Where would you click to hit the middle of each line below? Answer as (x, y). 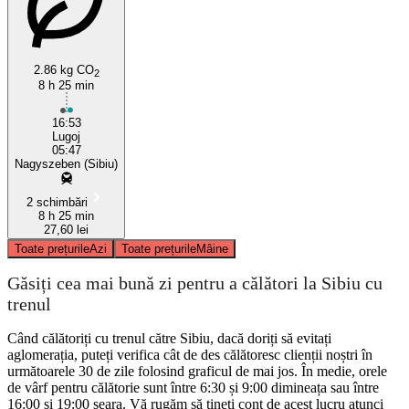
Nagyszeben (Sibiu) (66, 163)
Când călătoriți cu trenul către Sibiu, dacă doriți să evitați (169, 338)
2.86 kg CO (63, 69)
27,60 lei (66, 229)
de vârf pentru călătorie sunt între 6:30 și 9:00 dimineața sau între (193, 387)
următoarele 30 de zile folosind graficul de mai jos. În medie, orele (197, 371)
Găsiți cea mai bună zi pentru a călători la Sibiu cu (195, 283)
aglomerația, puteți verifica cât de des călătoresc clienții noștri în (190, 354)
